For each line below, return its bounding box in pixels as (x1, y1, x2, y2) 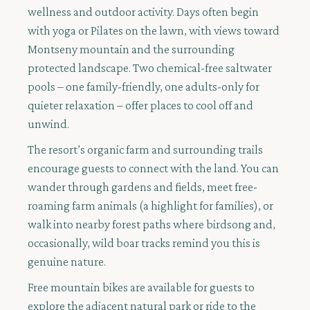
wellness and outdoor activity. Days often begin (28, 5, 259, 19)
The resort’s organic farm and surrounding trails (28, 143, 263, 157)
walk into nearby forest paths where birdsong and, (28, 217, 275, 232)
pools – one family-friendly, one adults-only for (28, 80, 259, 94)
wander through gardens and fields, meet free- (28, 180, 257, 194)
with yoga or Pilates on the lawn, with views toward (28, 24, 280, 38)
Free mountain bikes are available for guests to (28, 280, 255, 295)
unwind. (28, 117, 69, 131)
